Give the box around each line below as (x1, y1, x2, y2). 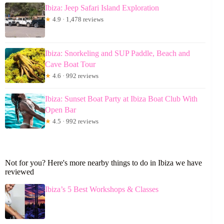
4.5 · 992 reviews (51, 117, 98, 125)
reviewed (5, 167, 34, 176)
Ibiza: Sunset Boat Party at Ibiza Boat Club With (45, 94, 197, 103)
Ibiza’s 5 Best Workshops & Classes (45, 184, 158, 193)
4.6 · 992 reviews (51, 71, 98, 79)
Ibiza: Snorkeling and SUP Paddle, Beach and (45, 48, 190, 57)
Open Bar (45, 105, 76, 114)
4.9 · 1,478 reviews (51, 15, 103, 23)
